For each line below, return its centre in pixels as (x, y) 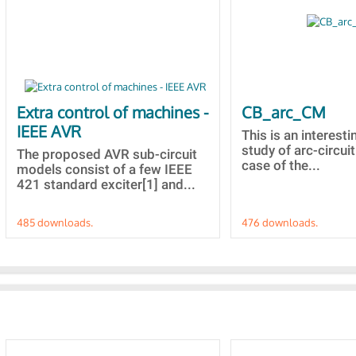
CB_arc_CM (284, 112)
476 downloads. (280, 222)
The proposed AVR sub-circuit (107, 154)
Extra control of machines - (113, 112)
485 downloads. (55, 222)
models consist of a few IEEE (104, 169)
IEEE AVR (49, 131)
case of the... (281, 165)
